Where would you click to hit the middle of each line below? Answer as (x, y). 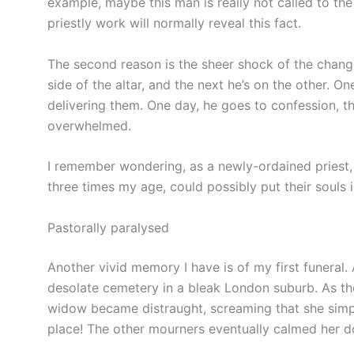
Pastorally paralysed (108, 228)
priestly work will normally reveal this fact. (174, 23)
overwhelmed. (89, 125)
